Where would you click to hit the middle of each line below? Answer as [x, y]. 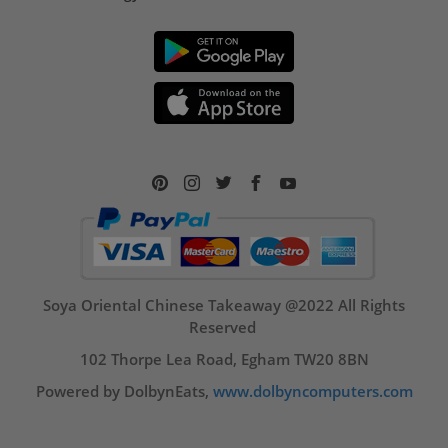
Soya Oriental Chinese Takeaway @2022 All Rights [224, 304]
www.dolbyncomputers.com [312, 390]
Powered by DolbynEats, [124, 390]
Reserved [224, 326]
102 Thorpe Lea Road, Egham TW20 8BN [224, 358]
